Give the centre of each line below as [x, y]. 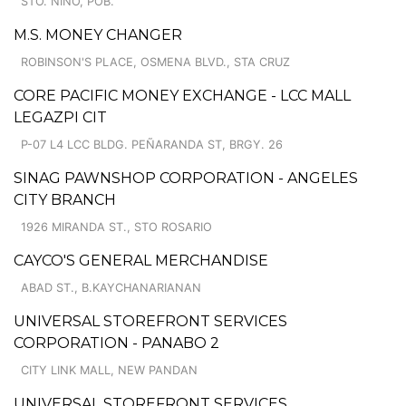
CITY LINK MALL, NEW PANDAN [109, 370]
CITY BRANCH [65, 199]
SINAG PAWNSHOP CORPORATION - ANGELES [186, 178]
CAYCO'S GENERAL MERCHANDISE [141, 260]
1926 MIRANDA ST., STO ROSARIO [116, 227]
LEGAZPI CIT [60, 117]
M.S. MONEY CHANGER [98, 34]
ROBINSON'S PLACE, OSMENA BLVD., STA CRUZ [155, 62]
